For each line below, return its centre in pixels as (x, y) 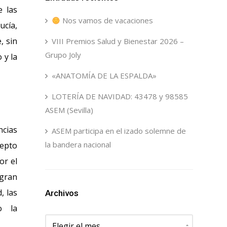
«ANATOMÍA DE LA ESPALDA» (104, 75)
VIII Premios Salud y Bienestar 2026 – (118, 41)
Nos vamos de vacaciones (106, 20)
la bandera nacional (78, 144)
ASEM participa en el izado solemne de (119, 131)
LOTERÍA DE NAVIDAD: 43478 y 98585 (120, 96)
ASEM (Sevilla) (69, 110)
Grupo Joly (63, 55)
